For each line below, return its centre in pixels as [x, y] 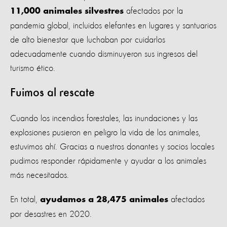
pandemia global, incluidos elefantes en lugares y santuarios [113, 26]
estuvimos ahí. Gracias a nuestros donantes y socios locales [112, 147]
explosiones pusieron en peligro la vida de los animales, [105, 133]
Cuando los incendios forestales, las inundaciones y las [104, 118]
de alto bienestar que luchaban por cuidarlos [88, 40]
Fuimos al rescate [52, 93]
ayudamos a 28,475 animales [104, 200]
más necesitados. [40, 175]
